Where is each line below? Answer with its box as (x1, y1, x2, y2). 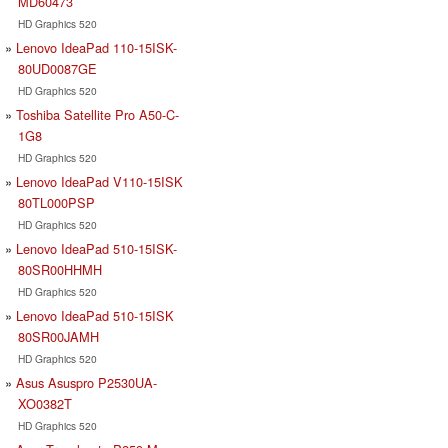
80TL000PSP (17, 192, 95, 212)
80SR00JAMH (17, 326, 99, 346)
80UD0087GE (17, 58, 97, 78)
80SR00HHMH (17, 259, 102, 279)
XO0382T (17, 393, 72, 413)
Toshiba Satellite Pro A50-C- (16, 104, 179, 124)
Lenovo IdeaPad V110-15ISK (16, 171, 183, 191)
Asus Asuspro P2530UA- (16, 372, 157, 392)
